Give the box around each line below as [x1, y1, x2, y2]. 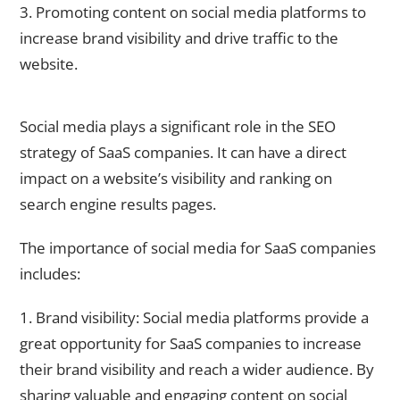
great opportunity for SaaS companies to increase [20, 332, 362, 354]
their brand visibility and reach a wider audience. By [20, 358, 374, 379]
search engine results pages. [20, 194, 216, 215]
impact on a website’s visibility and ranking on [20, 168, 332, 189]
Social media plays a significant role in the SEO [20, 116, 336, 137]
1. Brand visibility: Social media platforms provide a [20, 306, 369, 328]
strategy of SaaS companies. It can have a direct [20, 142, 346, 163]
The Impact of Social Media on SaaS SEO [20, 95, 260, 112]
